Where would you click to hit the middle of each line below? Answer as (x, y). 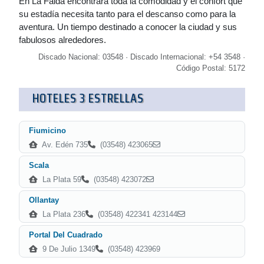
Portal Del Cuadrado (66, 235)
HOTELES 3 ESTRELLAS (88, 98)
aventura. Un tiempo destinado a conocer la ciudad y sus (128, 27)
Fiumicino (47, 131)
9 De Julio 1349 (68, 249)
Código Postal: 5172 (211, 68)
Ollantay (44, 200)
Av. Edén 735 (64, 145)
